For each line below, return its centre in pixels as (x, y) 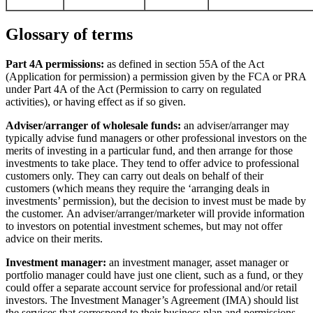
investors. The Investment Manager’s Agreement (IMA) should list (152, 300)
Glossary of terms (69, 35)
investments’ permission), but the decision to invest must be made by (156, 201)
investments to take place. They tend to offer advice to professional (152, 163)
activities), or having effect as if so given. (96, 101)
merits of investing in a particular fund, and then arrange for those (149, 150)
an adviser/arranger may (235, 125)
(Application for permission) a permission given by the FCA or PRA (156, 76)
